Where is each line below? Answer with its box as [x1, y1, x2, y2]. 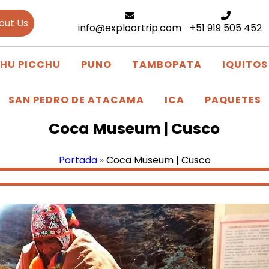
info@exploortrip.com [78, 21, 181, 35]
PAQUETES [204, 93, 261, 107]
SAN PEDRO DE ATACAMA [8, 93, 144, 107]
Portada [58, 153, 97, 167]
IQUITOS [222, 58, 268, 71]
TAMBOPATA [131, 58, 202, 71]
